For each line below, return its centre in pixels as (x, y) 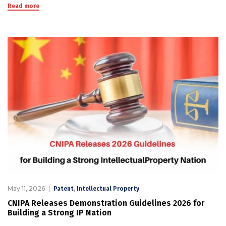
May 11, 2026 (26, 188)
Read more (23, 6)
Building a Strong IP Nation (60, 212)
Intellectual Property (108, 188)
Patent (64, 188)
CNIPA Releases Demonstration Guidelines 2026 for (106, 203)
